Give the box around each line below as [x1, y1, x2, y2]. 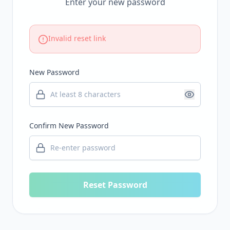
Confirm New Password [29, 120, 109, 130]
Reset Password [83, 179, 147, 190]
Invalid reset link [48, 33, 106, 43]
